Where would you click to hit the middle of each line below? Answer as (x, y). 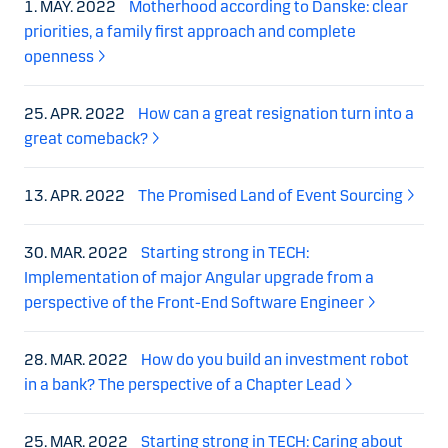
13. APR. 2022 (76, 195)
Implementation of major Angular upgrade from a (199, 277)
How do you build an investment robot (275, 359)
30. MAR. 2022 (77, 252)
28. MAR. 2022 (77, 359)
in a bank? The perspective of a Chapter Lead (182, 384)
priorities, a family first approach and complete (190, 31)
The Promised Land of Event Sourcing (270, 195)
